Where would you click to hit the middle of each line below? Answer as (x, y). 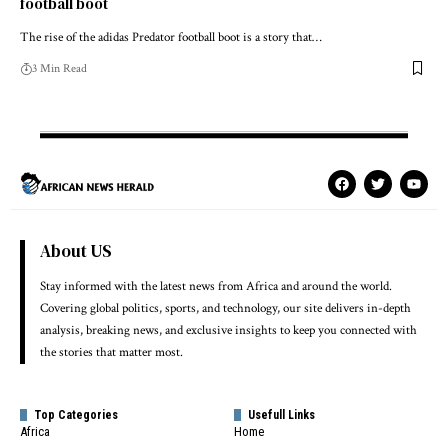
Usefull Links (281, 414)
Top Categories (76, 414)
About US (76, 250)
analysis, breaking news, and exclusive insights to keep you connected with (228, 330)
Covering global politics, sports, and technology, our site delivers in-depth (225, 308)
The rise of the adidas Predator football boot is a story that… (171, 37)
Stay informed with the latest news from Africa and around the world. (216, 286)
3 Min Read (59, 68)
